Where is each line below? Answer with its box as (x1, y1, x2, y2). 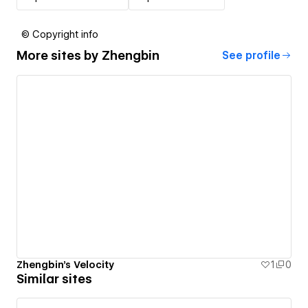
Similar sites (16, 272, 92, 287)
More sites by (16, 48, 102, 63)
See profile (222, 49, 280, 62)
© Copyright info (21, 28, 98, 40)
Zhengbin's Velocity (16, 259, 114, 271)
